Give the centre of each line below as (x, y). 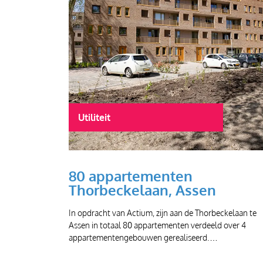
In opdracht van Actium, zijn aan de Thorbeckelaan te (163, 212)
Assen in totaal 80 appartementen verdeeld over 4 (157, 225)
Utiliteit (94, 117)
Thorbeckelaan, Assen (142, 190)
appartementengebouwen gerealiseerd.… (143, 237)
